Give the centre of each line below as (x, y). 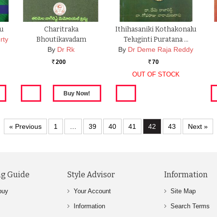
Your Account (92, 191)
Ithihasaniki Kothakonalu (156, 30)
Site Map (183, 191)
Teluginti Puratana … (156, 40)
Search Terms (190, 206)
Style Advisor (91, 175)
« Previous (25, 126)
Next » (198, 126)
